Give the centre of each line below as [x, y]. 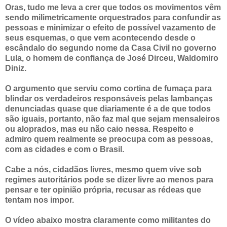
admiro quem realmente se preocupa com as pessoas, [109, 139]
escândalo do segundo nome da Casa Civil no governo [111, 48]
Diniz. [17, 68]
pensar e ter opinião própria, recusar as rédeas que [103, 190]
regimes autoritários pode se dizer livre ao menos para [109, 179]
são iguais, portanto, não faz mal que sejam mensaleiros [112, 119]
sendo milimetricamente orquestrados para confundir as [113, 17]
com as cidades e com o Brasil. [65, 149]
